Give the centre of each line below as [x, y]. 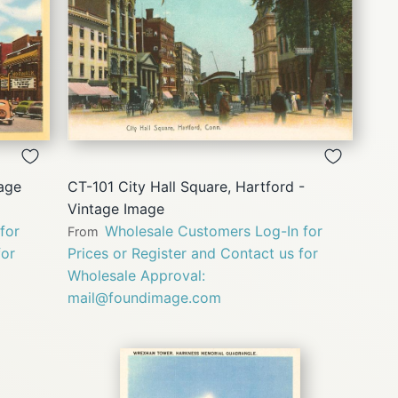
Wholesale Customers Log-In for [214, 231]
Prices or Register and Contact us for [193, 254]
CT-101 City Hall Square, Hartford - [186, 187]
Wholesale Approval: [136, 276]
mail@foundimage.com [144, 298]
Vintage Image [116, 209]
